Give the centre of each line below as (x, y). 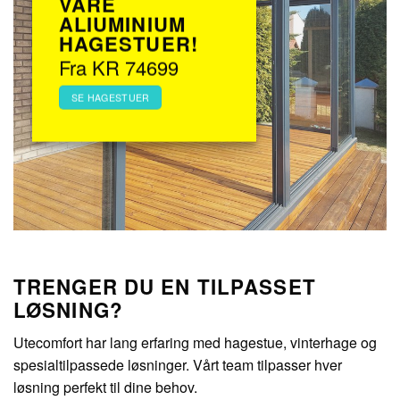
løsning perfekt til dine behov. (105, 387)
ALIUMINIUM (122, 24)
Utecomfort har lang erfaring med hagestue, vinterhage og (195, 342)
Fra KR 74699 (118, 67)
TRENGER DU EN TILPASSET (165, 286)
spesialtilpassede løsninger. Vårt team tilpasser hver (178, 364)
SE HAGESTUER (110, 98)
